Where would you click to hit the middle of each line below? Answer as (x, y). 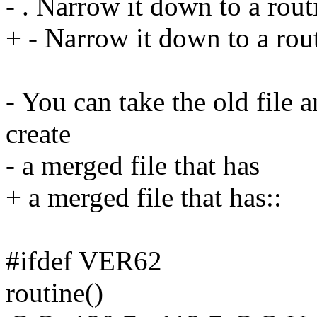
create (38, 134)
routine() (54, 293)
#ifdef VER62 (84, 261)
